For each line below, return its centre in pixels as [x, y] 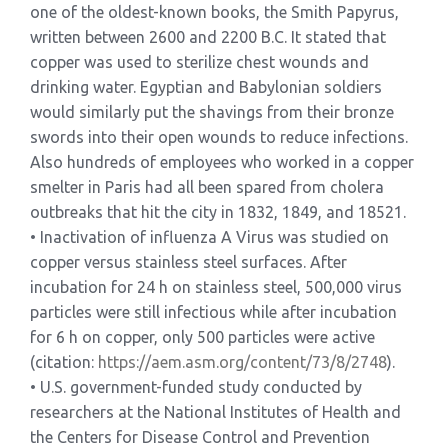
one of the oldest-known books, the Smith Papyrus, [214, 11]
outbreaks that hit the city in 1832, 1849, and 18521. [218, 211]
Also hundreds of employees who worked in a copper [222, 161]
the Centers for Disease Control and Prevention [200, 436]
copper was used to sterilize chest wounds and [199, 61]
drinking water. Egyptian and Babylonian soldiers [206, 86]
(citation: [64, 361]
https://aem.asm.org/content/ [205, 361]
